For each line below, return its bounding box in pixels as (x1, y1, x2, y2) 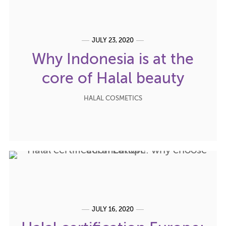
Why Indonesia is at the (32, 52, 194, 68)
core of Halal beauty (41, 71, 184, 87)
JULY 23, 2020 (92, 37, 134, 44)
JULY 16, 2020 (92, 206, 134, 213)
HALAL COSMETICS (83, 95, 142, 102)
